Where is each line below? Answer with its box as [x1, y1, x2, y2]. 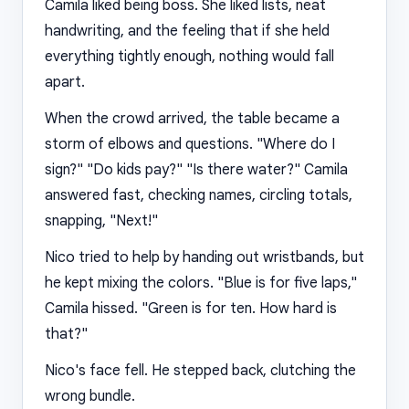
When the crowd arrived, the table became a [45, 110, 340, 128]
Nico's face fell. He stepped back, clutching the [45, 362, 356, 380]
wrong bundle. [45, 387, 135, 405]
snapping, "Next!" [45, 212, 158, 230]
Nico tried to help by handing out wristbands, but [45, 248, 364, 267]
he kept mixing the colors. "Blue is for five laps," [45, 274, 357, 292]
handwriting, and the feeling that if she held [45, 22, 330, 40]
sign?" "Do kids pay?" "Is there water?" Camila [45, 161, 348, 179]
